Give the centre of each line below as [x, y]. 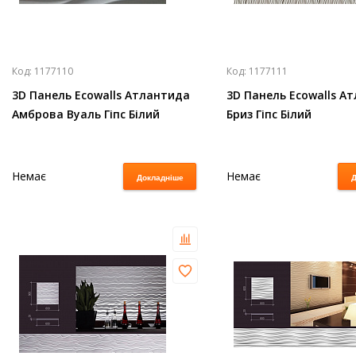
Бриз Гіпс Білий [269, 114]
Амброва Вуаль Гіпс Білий [86, 114]
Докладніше [160, 178]
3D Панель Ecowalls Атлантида [101, 95]
